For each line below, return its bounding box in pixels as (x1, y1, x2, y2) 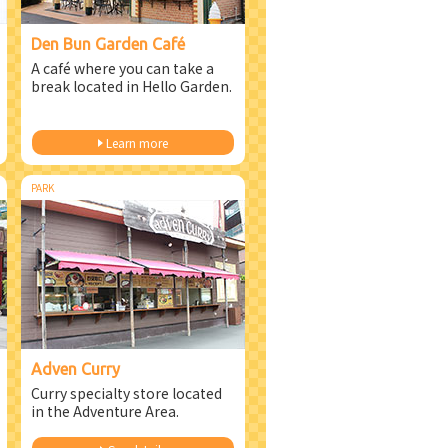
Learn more (105, 134, 168, 151)
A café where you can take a (31, 58, 214, 78)
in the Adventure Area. (31, 401, 179, 421)
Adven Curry (31, 360, 120, 378)
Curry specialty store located (31, 383, 222, 403)
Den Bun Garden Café (31, 35, 185, 53)
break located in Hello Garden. (31, 76, 232, 96)
